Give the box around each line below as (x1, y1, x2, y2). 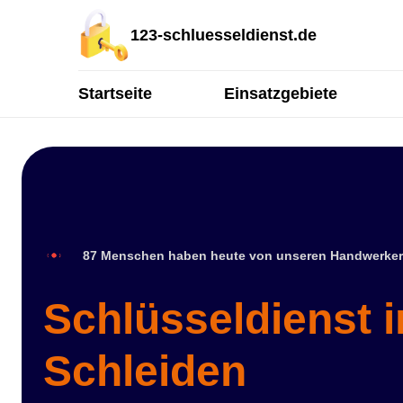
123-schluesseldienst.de (130, 25, 317, 44)
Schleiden (43, 347, 246, 395)
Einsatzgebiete (224, 85, 337, 103)
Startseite (78, 85, 152, 103)
